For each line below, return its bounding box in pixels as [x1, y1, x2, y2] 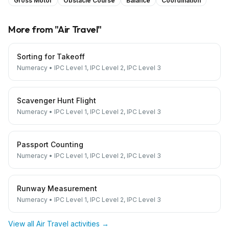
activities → [68, 219, 109, 228]
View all [8, 219, 36, 228]
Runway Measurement [17, 184, 97, 193]
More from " [8, 24, 58, 35]
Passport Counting [17, 140, 83, 149]
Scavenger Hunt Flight [17, 96, 96, 105]
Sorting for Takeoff [17, 52, 85, 61]
